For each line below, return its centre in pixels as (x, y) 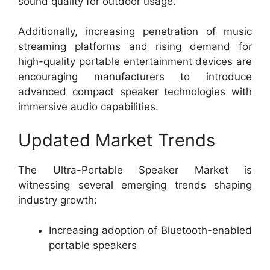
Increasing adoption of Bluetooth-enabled (150, 230)
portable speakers (93, 245)
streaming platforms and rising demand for (135, 46)
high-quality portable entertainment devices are (135, 61)
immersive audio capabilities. (88, 107)
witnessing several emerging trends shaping (135, 185)
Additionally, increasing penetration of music (135, 31)
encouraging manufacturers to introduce (135, 77)
